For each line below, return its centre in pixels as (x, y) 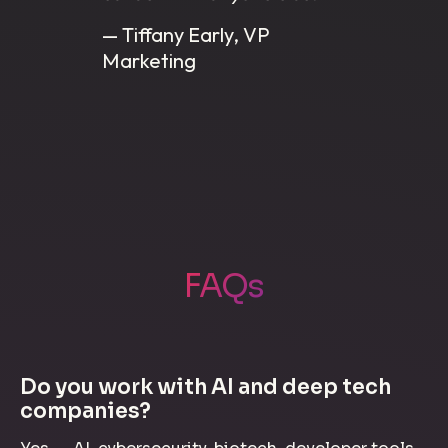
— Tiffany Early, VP (185, 34)
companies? (85, 410)
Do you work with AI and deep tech (205, 386)
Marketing (148, 60)
